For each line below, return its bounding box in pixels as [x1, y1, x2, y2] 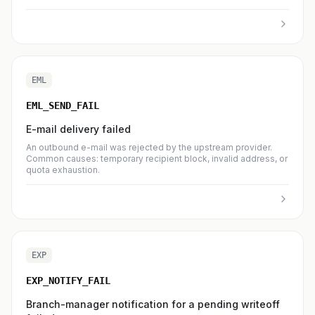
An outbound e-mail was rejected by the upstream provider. [26, 142, 272, 153]
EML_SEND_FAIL [26, 100, 99, 111]
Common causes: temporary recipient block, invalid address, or [26, 153, 288, 164]
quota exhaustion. [26, 165, 100, 175]
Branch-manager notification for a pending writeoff [26, 298, 280, 310]
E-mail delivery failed [26, 123, 131, 135]
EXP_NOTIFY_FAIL [26, 275, 110, 286]
